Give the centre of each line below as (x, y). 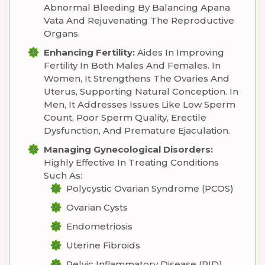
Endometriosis (99, 226)
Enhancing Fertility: (89, 52)
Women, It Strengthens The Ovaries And (137, 78)
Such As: (63, 175)
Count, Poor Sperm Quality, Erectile (125, 117)
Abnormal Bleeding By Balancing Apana (137, 7)
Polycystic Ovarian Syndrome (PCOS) (150, 188)
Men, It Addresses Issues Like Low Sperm (140, 104)
